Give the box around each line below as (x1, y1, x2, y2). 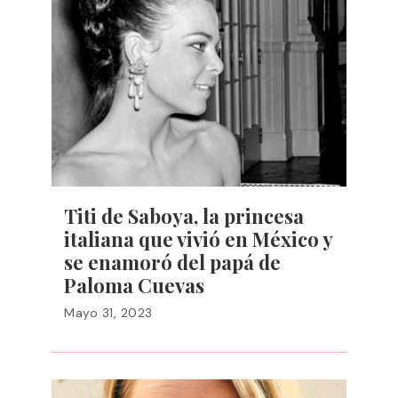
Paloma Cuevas (64, 272, 204, 298)
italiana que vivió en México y (64, 226, 332, 252)
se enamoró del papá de (64, 249, 281, 275)
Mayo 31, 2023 (64, 305, 153, 321)
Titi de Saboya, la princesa (64, 203, 304, 229)
